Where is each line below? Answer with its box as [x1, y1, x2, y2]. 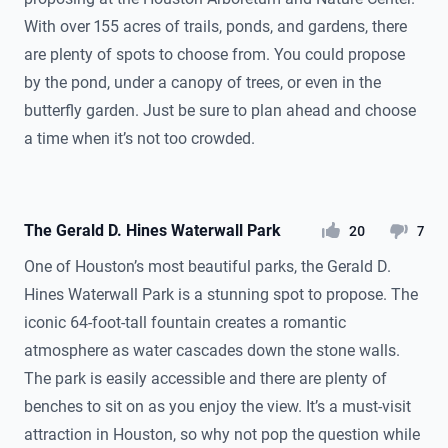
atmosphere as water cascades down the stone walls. [24, 341, 400, 361]
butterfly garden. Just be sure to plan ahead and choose [24, 101, 416, 121]
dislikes [397, 222, 446, 239]
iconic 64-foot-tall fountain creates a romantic [24, 313, 346, 333]
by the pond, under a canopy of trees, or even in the [24, 73, 381, 93]
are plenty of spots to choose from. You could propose [24, 45, 405, 65]
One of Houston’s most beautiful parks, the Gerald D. [24, 257, 391, 277]
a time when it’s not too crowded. [24, 129, 255, 149]
